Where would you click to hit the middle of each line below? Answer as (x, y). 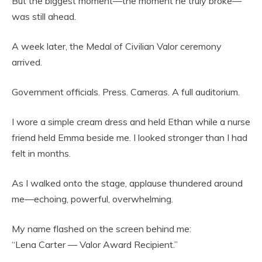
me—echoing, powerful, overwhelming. (92, 199)
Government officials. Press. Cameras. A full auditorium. (126, 92)
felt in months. (41, 154)
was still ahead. (44, 17)
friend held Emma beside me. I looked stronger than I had (130, 138)
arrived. (27, 62)
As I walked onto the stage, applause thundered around (127, 183)
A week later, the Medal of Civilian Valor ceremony (117, 46)
